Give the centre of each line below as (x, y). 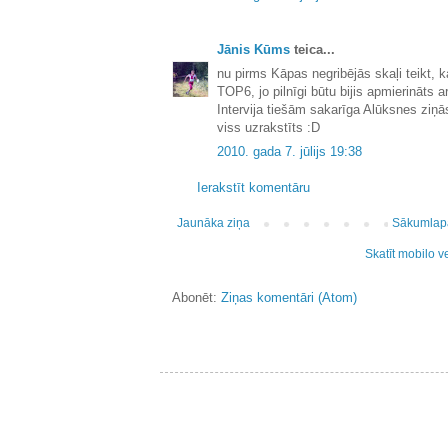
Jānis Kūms (253, 50)
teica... (312, 50)
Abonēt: (196, 298)
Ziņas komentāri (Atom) (289, 298)
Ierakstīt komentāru (253, 188)
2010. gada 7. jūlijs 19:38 (289, 152)
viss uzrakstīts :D (268, 128)
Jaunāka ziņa (213, 223)
